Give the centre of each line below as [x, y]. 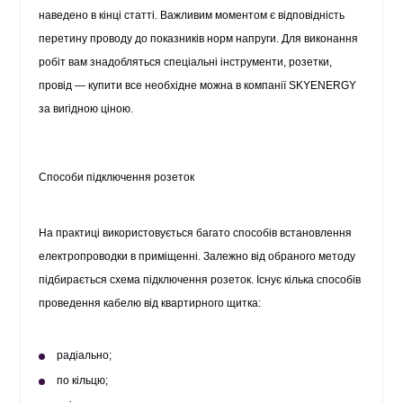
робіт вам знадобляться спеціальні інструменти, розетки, [186, 62]
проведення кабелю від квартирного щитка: [150, 303]
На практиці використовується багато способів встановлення [196, 233]
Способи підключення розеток [117, 177]
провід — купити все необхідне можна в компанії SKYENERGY [198, 85]
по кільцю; [83, 381]
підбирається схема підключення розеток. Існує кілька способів [200, 280]
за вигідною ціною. [86, 109]
